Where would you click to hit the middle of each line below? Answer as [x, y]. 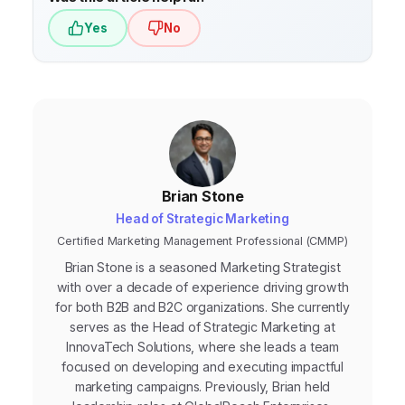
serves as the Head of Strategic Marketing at [202, 327]
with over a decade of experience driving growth [202, 287]
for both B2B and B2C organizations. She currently [202, 307]
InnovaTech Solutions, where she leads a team [202, 347]
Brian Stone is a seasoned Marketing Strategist [202, 268]
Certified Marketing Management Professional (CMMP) [202, 241]
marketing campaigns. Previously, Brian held [202, 387]
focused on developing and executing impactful [202, 367]
